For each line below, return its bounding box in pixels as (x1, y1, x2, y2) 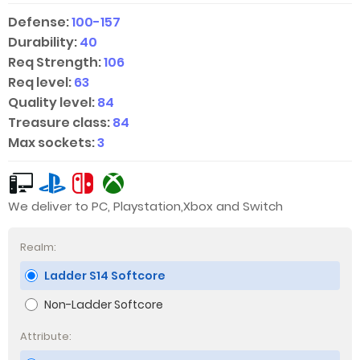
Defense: (8, 13, 69, 31)
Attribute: (20, 329, 72, 344)
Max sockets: (8, 133, 95, 152)
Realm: (20, 239, 56, 255)
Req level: (8, 73, 72, 92)
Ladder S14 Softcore (44, 268, 166, 284)
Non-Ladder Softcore (44, 297, 163, 313)
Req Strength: (8, 53, 101, 72)
